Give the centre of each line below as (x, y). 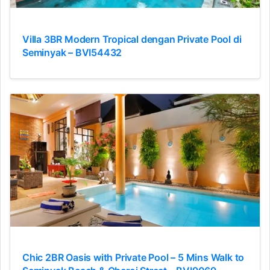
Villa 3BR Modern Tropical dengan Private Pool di (132, 39)
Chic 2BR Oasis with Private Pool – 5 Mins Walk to (133, 258)
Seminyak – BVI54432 (72, 52)
